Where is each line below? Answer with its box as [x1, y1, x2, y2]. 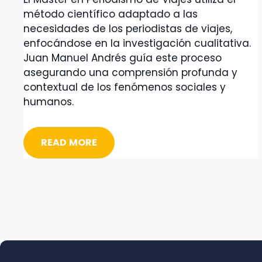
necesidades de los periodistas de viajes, [23, 21, 232, 36]
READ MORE [41, 135, 98, 149]
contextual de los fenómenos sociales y [23, 80, 226, 94]
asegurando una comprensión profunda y [23, 65, 237, 80]
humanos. [23, 94, 74, 109]
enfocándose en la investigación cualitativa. [23, 36, 251, 50]
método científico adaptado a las [23, 6, 198, 21]
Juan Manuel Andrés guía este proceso [23, 50, 222, 65]
